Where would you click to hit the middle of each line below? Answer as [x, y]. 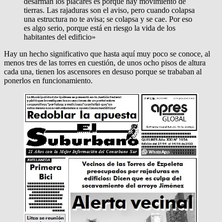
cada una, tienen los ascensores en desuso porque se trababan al [103, 72]
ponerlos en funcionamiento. [48, 81]
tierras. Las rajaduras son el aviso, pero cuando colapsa [109, 10]
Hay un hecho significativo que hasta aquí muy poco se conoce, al [107, 54]
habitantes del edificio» [60, 37]
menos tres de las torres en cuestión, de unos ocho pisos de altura [105, 63]
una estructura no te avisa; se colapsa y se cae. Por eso [108, 19]
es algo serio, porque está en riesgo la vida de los [100, 28]
